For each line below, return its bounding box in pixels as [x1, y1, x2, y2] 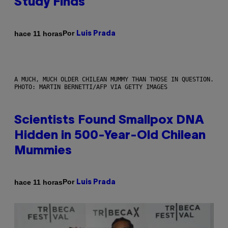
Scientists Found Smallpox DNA [14, 115, 204, 127]
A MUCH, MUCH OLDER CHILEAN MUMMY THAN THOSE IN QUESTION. [14, 76, 214, 83]
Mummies [14, 146, 72, 157]
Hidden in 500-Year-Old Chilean [14, 130, 206, 142]
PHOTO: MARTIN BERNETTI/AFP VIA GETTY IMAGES [14, 83, 167, 91]
